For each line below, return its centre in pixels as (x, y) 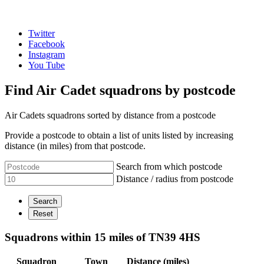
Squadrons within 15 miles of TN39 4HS (103, 237)
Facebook (47, 44)
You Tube (47, 65)
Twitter (42, 33)
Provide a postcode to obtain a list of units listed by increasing (119, 135)
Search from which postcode (169, 166)
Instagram (47, 55)
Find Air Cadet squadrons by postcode (120, 90)
